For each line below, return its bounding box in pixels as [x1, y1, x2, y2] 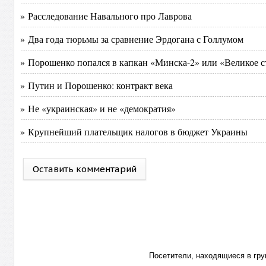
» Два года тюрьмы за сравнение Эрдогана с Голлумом [20, 33, 244, 45]
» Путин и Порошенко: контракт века [20, 79, 173, 91]
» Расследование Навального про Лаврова [20, 9, 192, 22]
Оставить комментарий [33, 163, 137, 175]
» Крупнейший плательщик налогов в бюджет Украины [20, 125, 248, 138]
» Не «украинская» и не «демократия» [20, 102, 176, 115]
